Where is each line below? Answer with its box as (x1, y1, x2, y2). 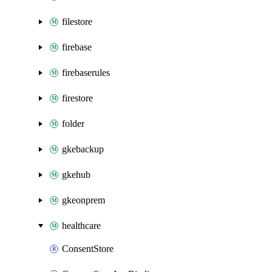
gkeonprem (62, 195, 105, 205)
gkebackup (62, 144, 104, 154)
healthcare (62, 220, 101, 231)
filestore (62, 16, 92, 27)
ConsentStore (62, 243, 114, 254)
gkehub (62, 169, 90, 180)
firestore (62, 93, 93, 103)
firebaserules (62, 67, 110, 78)
